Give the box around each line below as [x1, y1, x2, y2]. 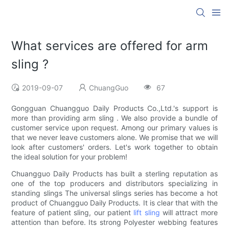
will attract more [159, 208, 218, 217]
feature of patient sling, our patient [11, 208, 134, 217]
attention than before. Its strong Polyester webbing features [11, 218, 218, 227]
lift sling [133, 208, 160, 217]
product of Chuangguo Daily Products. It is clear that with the [11, 198, 218, 208]
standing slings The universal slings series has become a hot [11, 189, 218, 198]
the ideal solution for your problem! [11, 152, 128, 162]
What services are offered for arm [11, 38, 209, 54]
